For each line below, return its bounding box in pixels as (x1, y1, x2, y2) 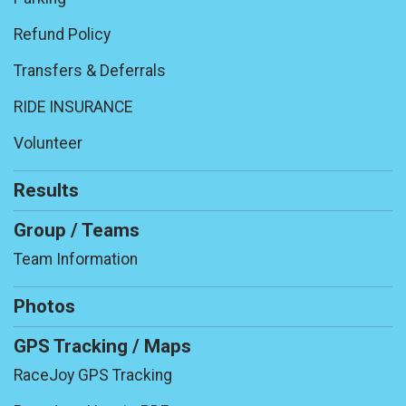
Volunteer (14, 134, 82, 153)
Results (14, 179, 79, 202)
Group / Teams (14, 219, 140, 242)
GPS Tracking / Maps (14, 335, 191, 358)
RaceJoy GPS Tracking (14, 366, 172, 385)
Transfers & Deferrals (14, 62, 166, 81)
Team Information (14, 250, 138, 269)
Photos (14, 295, 75, 318)
